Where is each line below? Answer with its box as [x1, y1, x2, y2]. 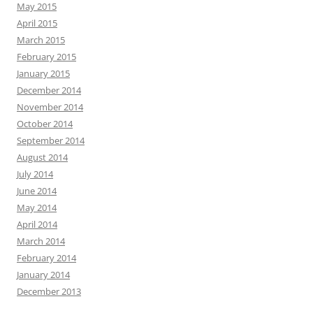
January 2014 [17, 268, 70, 282]
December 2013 [17, 285, 81, 298]
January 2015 [17, 67, 70, 80]
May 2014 [17, 201, 57, 214]
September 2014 [17, 134, 85, 147]
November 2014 [17, 101, 83, 114]
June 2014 [17, 184, 57, 198]
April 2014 [17, 218, 57, 231]
